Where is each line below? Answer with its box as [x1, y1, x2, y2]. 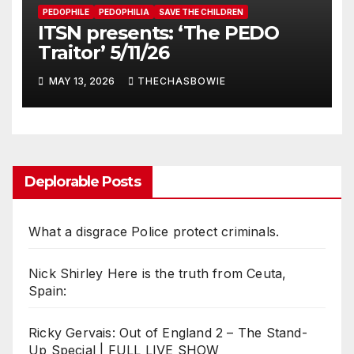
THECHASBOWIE [137, 74, 226, 87]
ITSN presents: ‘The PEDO [37, 21, 279, 45]
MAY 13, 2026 [46, 74, 117, 87]
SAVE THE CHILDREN [158, 7, 243, 17]
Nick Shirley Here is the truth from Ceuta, [28, 265, 287, 281]
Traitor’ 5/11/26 [37, 41, 169, 65]
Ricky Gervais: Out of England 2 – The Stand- [28, 324, 307, 341]
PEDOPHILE [42, 7, 89, 17]
